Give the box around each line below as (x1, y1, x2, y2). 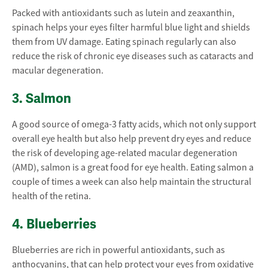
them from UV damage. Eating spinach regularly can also (12, 36, 236, 48)
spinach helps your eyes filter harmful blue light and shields (12, 22, 250, 33)
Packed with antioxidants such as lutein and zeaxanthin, (12, 7, 234, 19)
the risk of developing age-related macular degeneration (12, 147, 237, 159)
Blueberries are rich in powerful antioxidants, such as (12, 244, 225, 256)
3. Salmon (12, 90, 71, 106)
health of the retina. (12, 190, 91, 202)
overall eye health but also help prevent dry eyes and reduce (12, 133, 251, 145)
